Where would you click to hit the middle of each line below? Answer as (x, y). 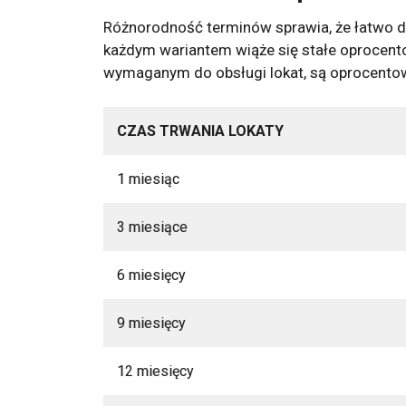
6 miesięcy (152, 275)
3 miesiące (153, 227)
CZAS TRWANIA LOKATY (201, 130)
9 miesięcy (152, 323)
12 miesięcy (156, 371)
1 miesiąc (149, 179)
